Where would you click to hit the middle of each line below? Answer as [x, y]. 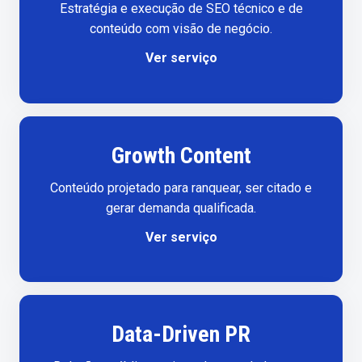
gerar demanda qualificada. [181, 208]
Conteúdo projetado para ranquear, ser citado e [181, 187]
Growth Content [181, 155]
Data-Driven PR [181, 335]
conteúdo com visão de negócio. [181, 29]
